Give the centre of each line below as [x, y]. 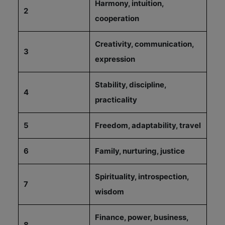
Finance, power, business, [142, 217]
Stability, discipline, [131, 84]
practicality [116, 99]
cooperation [117, 18]
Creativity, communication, [144, 44]
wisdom [109, 191]
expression [115, 59]
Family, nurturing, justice [140, 151]
